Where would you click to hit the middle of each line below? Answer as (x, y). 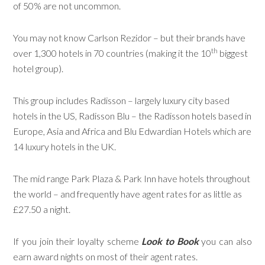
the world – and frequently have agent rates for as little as (128, 193)
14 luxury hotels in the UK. (65, 146)
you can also (225, 241)
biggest (233, 53)
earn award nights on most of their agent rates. (106, 256)
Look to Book (170, 241)
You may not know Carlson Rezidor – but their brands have (130, 37)
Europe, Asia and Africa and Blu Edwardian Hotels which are (132, 131)
